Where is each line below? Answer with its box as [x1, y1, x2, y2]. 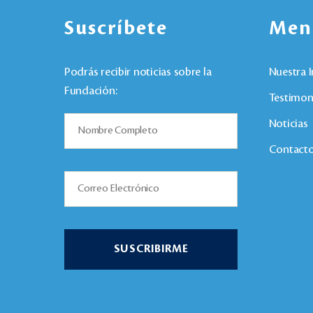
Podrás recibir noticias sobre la [64, 65, 212, 78]
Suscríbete [64, 17, 168, 39]
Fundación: [64, 84, 117, 97]
